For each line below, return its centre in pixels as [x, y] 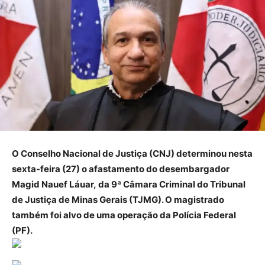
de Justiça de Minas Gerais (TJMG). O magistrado [118, 200]
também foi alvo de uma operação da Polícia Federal [124, 215]
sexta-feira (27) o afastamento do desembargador [121, 169]
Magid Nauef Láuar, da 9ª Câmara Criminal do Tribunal [129, 185]
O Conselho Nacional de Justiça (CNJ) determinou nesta [132, 154]
